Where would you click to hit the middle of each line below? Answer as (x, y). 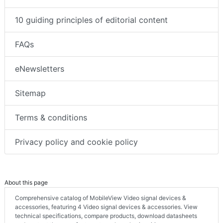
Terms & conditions (51, 118)
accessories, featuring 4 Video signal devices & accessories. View (106, 207)
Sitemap (30, 93)
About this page (26, 183)
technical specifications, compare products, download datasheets (106, 216)
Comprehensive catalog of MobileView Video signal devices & (101, 198)
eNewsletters (40, 69)
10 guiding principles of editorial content (91, 20)
